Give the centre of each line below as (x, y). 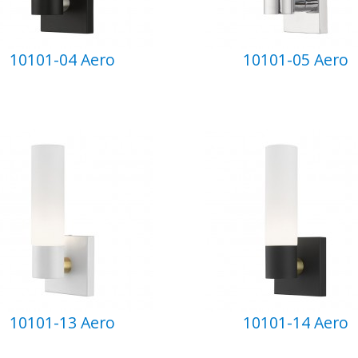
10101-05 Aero (296, 60)
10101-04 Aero (62, 60)
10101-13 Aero (62, 322)
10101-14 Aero (296, 322)
